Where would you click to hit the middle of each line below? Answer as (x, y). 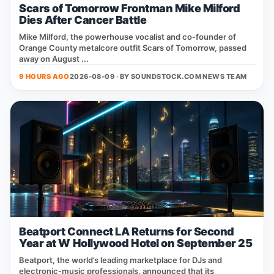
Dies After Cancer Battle (83, 20)
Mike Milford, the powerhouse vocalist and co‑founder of (128, 37)
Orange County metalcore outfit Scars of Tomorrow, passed (133, 48)
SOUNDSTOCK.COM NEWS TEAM (189, 76)
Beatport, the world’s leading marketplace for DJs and (120, 260)
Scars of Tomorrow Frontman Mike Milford (130, 8)
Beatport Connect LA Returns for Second (127, 231)
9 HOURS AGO (44, 76)
